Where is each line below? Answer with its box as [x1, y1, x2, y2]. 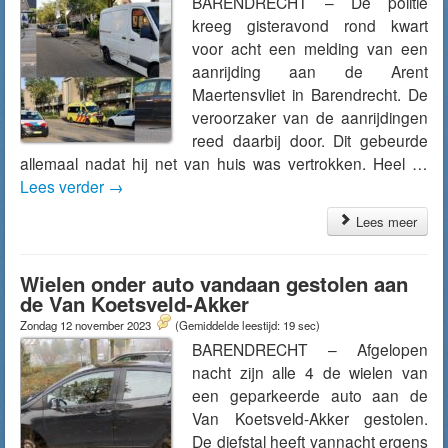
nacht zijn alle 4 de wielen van [192, 361, 428, 383]
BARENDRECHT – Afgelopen [192, 338, 428, 360]
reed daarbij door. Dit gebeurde [192, 129, 428, 151]
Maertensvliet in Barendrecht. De [192, 83, 428, 105]
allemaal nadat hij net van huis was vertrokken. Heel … [20, 152, 428, 174]
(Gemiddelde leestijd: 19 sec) [175, 317, 320, 333]
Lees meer [352, 212, 417, 231]
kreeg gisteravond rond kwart [192, 14, 428, 36]
